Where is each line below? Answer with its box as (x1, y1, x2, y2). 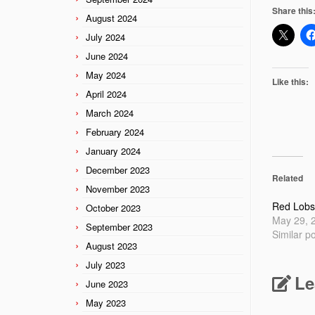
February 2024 (86, 124, 144, 139)
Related (272, 172, 303, 185)
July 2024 (86, 30, 125, 44)
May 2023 (86, 295, 126, 309)
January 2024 (86, 143, 141, 157)
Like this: (272, 75, 309, 89)
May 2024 (86, 67, 126, 82)
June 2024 (86, 49, 128, 63)
